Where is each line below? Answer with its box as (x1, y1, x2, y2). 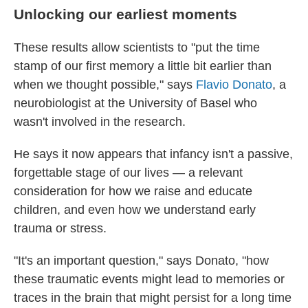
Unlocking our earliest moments (14, 6, 237, 22)
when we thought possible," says (14, 78, 196, 91)
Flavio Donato (196, 78, 272, 91)
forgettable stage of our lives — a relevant (14, 166, 243, 179)
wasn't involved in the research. (14, 115, 186, 129)
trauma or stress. (14, 221, 107, 235)
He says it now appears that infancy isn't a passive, (14, 147, 293, 161)
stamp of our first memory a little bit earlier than (14, 59, 272, 73)
